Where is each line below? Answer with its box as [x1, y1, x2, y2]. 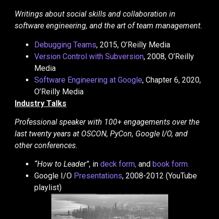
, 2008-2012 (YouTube [122, 171, 197, 181]
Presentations [74, 171, 122, 181]
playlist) [34, 183, 62, 193]
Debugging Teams [34, 40, 96, 49]
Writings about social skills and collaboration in [15, 9, 175, 19]
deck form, [100, 159, 136, 169]
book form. [153, 159, 189, 169]
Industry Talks [15, 98, 66, 108]
